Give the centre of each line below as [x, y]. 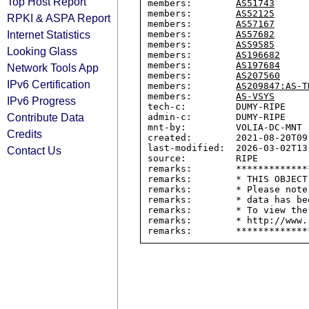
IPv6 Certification [49, 84]
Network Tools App [53, 68]
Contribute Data [46, 117]
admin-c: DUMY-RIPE [217, 117]
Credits [24, 134]
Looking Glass [42, 51]
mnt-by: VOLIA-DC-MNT [225, 127]
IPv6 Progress [41, 101]
